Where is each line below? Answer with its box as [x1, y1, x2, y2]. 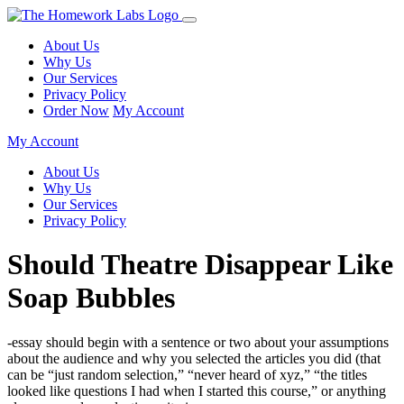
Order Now [43, 103, 109, 118]
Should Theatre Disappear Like [7, 248, 393, 281]
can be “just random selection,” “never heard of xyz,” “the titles [7, 366, 367, 382]
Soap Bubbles [7, 281, 175, 315]
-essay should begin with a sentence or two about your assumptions [7, 334, 389, 350]
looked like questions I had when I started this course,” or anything [7, 382, 386, 399]
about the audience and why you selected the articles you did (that [7, 350, 381, 366]
